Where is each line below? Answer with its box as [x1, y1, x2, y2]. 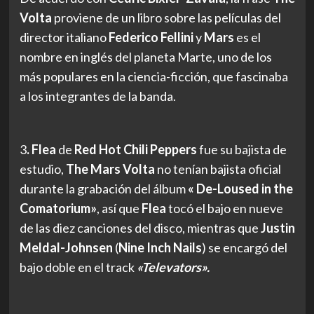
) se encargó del [201, 239, 287, 255]
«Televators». [134, 259, 210, 275]
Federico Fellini [108, 29, 193, 45]
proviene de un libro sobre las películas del [51, 9, 281, 25]
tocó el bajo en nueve [165, 200, 283, 216]
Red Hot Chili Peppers [74, 141, 197, 157]
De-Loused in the [196, 180, 293, 196]
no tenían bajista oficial [154, 161, 281, 177]
